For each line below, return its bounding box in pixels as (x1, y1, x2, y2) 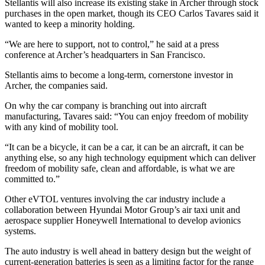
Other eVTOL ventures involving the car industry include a (5, 194, 225, 205)
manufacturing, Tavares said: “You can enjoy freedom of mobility (5, 111, 248, 122)
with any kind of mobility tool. (5, 122, 118, 132)
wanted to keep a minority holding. (5, 19, 135, 30)
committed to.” (5, 174, 60, 185)
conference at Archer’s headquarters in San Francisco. (5, 50, 205, 60)
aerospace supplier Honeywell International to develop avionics (5, 215, 241, 226)
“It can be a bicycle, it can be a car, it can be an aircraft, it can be (5, 142, 244, 153)
